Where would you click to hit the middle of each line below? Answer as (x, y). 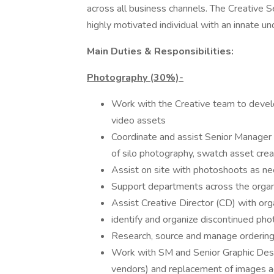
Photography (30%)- (135, 78)
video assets (139, 120)
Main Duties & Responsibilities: (160, 51)
